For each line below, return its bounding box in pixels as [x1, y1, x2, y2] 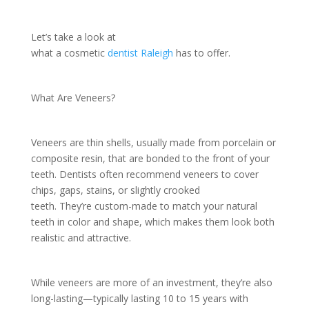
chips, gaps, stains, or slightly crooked [30, 183, 200, 197]
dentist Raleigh [107, 46, 173, 59]
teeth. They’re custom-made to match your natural [30, 199, 257, 212]
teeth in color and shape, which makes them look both [30, 215, 275, 228]
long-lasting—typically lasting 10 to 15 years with [30, 291, 248, 305]
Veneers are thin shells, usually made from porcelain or [30, 135, 276, 149]
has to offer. [172, 46, 233, 59]
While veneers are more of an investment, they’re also [30, 275, 272, 289]
